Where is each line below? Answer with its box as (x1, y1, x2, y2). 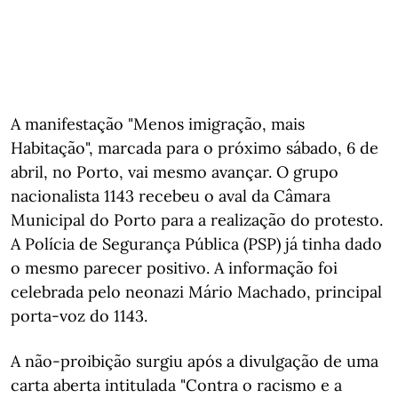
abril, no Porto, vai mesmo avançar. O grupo (11, 161, 338, 182)
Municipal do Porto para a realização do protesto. (11, 209, 383, 230)
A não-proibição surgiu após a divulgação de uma (11, 350, 378, 371)
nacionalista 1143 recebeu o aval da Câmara (11, 185, 330, 206)
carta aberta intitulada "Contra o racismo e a (11, 374, 342, 395)
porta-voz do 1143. (11, 305, 147, 326)
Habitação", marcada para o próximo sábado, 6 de (11, 137, 378, 158)
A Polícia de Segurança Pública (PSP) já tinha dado (11, 233, 382, 254)
